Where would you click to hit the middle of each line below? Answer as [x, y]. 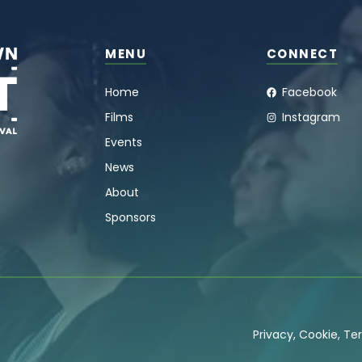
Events [124, 142]
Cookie [318, 334]
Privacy [273, 334]
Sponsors [131, 217]
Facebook [310, 92]
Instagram [311, 117]
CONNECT [302, 53]
